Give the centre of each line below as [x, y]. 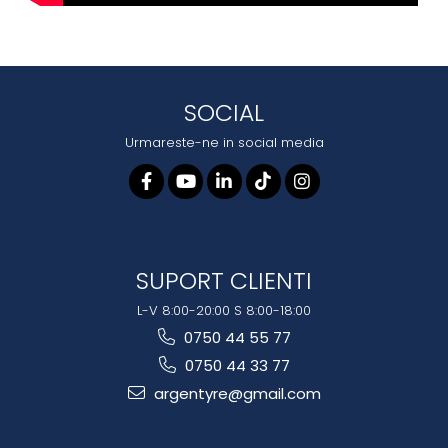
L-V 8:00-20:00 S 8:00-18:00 [224, 311]
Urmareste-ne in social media [224, 143]
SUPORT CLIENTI [224, 281]
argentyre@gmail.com [235, 394]
